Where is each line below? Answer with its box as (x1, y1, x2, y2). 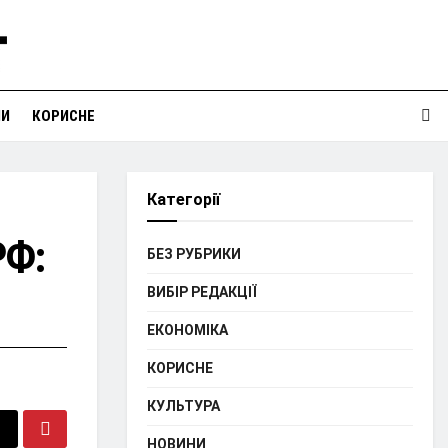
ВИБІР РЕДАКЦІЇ (147, 284, 257, 300)
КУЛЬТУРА (147, 398, 220, 414)
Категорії (147, 190, 220, 209)
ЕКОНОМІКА (147, 322, 228, 338)
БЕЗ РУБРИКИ (147, 246, 241, 262)
